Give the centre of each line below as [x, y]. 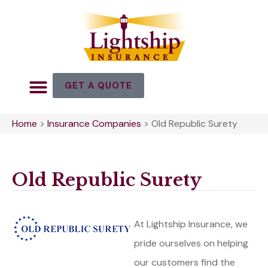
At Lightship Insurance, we [191, 224]
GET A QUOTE [98, 85]
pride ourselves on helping [191, 243]
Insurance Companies [94, 123]
